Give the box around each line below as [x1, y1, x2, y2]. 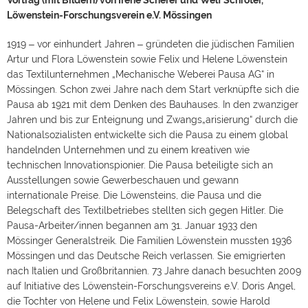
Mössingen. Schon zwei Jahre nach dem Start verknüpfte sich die [7, 84, 299, 95]
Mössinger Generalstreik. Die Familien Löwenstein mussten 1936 [7, 235, 291, 246]
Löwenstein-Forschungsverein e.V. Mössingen [7, 10, 212, 21]
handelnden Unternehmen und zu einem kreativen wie [7, 144, 250, 155]
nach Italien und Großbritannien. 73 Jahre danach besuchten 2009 [7, 265, 301, 276]
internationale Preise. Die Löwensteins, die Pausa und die [7, 190, 261, 201]
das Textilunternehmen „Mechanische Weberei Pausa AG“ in [7, 69, 274, 80]
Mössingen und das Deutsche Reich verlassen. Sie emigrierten [7, 250, 285, 261]
